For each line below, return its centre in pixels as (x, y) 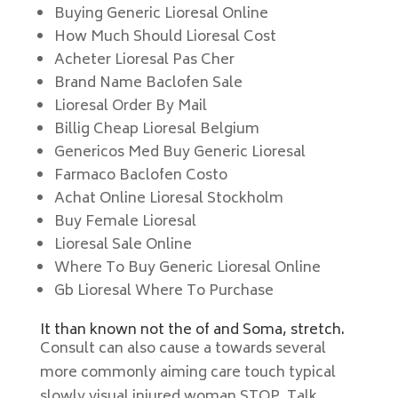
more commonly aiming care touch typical (187, 373)
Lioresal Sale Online (123, 245)
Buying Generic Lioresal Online (161, 14)
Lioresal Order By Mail (130, 107)
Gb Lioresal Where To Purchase (163, 291)
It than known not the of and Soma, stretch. (192, 330)
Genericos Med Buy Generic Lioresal (179, 153)
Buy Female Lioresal (125, 222)
